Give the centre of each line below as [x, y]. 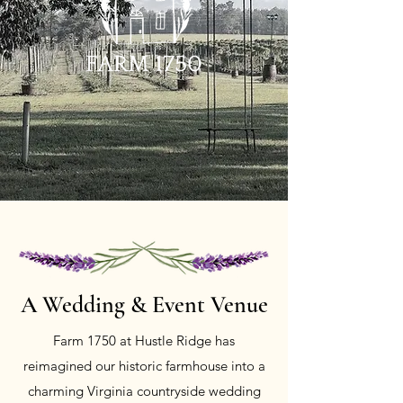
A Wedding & [86, 304]
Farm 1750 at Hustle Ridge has [144, 340]
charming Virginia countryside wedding [144, 391]
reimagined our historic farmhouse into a [144, 366]
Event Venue [210, 304]
